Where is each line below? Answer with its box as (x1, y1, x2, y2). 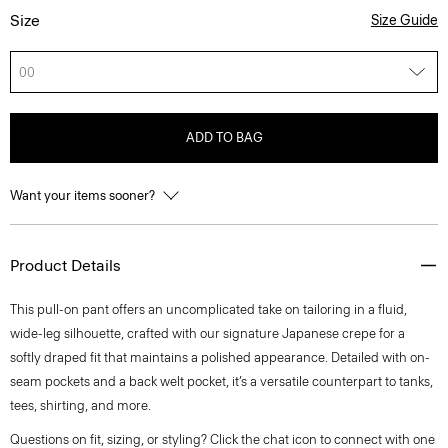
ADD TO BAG (185, 130, 263, 145)
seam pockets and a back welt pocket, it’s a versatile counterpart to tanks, (10, 374, 433, 389)
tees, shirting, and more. (10, 398, 151, 413)
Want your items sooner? (10, 188, 158, 203)
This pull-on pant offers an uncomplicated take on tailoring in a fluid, (10, 302, 407, 317)
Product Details (10, 256, 121, 275)
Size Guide (371, 12, 438, 29)
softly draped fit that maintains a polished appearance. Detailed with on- (10, 350, 430, 365)
